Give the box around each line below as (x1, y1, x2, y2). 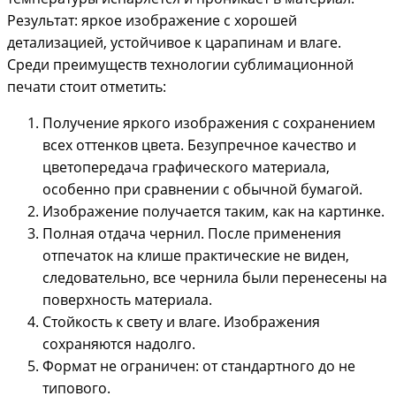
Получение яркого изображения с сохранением (42, 112, 376, 133)
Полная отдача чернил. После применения (42, 223, 341, 243)
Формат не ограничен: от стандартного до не (42, 355, 355, 376)
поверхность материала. (42, 289, 212, 309)
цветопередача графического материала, (42, 156, 330, 177)
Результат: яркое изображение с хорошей (7, 10, 297, 30)
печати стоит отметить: (7, 76, 166, 96)
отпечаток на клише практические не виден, (42, 245, 349, 265)
